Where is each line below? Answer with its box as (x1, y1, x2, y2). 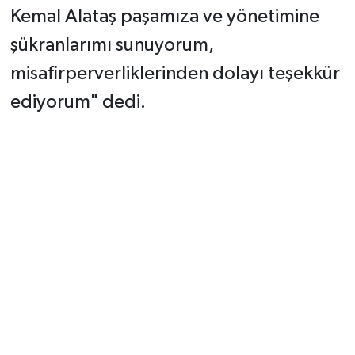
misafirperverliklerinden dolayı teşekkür (10, 64, 340, 84)
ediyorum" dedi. (10, 93, 146, 113)
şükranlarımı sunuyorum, (10, 36, 214, 55)
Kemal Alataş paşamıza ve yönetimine (10, 7, 319, 27)
